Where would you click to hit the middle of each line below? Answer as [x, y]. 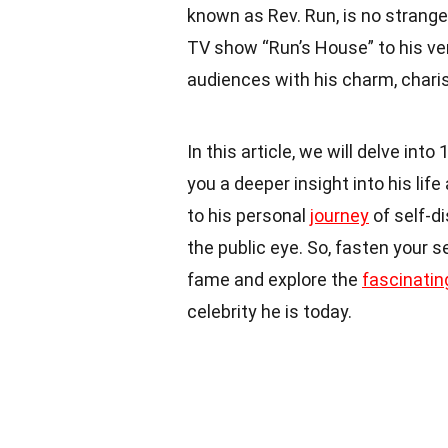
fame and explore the [274, 280]
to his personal [248, 216]
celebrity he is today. [269, 312]
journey [339, 216]
